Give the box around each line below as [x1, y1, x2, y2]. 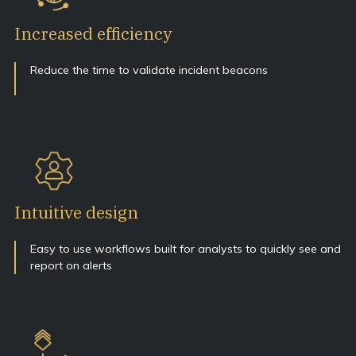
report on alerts [30, 257, 112, 273]
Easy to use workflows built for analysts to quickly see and [30, 241, 341, 256]
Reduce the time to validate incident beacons [30, 62, 268, 77]
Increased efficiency [14, 21, 172, 44]
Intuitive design [14, 200, 138, 223]
